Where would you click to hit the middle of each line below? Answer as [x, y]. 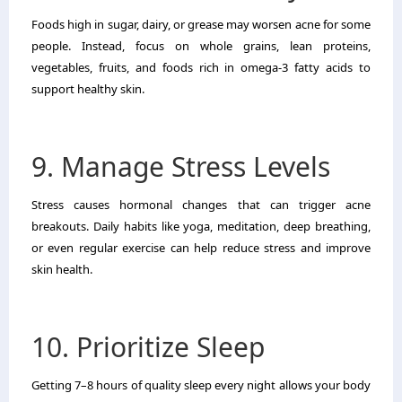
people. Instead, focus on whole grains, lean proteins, [201, 45]
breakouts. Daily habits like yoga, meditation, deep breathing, [201, 226]
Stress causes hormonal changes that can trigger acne [201, 204]
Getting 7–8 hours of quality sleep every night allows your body [201, 385]
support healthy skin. [88, 88]
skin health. [62, 269]
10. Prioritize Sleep [148, 346]
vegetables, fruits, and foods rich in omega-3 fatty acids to [201, 67]
